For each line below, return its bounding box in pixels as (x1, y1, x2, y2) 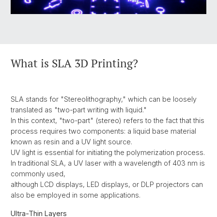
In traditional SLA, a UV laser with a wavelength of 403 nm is (11, 158, 205, 167)
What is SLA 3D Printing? (11, 55, 138, 71)
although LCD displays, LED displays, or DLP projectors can (11, 180, 203, 188)
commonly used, (11, 169, 65, 178)
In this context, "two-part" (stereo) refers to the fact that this (11, 116, 204, 124)
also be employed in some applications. (11, 190, 140, 199)
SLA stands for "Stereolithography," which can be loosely (11, 94, 197, 103)
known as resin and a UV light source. (11, 137, 132, 146)
